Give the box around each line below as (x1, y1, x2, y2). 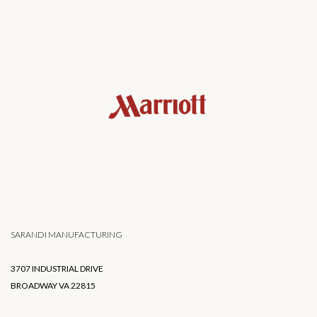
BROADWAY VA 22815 (11, 279, 96, 291)
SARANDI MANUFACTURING (11, 229, 122, 240)
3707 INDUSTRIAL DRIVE (11, 263, 103, 274)
